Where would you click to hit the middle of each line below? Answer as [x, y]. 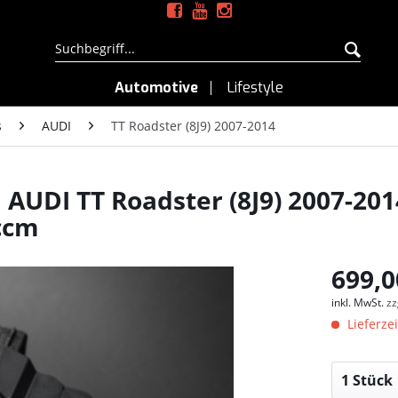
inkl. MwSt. [359, 302]
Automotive [156, 88]
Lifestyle [255, 88]
